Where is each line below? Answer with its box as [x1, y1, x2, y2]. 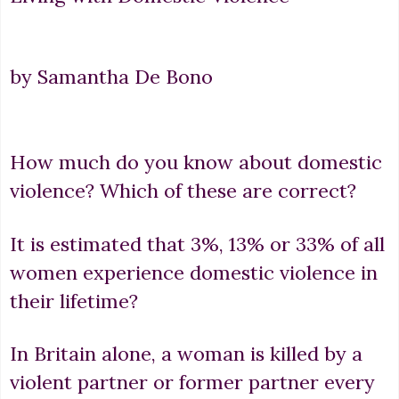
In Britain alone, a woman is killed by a [10, 340, 362, 366]
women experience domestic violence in [10, 259, 378, 285]
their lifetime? [10, 288, 138, 313]
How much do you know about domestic [10, 150, 382, 175]
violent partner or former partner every [10, 369, 375, 395]
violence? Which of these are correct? [10, 178, 356, 204]
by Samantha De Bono [10, 64, 213, 90]
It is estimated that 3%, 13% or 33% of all [10, 231, 385, 256]
